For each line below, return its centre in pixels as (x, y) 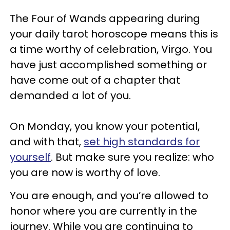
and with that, (47, 141)
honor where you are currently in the (103, 211)
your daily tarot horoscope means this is (114, 34)
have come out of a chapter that (95, 80)
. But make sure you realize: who (132, 157)
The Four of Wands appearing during (105, 18)
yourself (30, 157)
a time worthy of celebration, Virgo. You (111, 49)
